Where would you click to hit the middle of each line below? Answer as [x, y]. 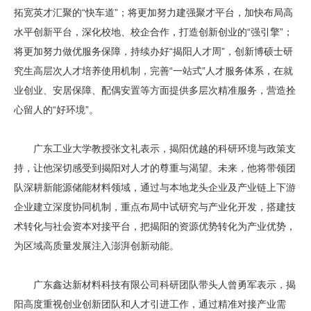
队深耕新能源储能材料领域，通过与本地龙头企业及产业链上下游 [155, 188]
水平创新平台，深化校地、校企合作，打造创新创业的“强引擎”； [153, 32]
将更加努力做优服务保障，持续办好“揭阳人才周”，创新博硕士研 [153, 52]
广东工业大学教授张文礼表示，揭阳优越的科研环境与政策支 [155, 149]
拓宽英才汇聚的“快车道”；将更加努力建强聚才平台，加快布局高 [153, 13]
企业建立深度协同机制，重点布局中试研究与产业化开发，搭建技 [155, 207]
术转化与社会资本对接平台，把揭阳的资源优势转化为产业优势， [155, 227]
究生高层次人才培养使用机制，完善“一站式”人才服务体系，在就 [153, 71]
